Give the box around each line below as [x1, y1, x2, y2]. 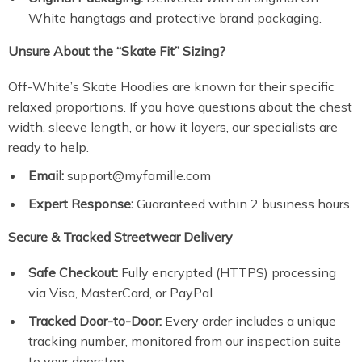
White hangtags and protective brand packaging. [28, 10, 322, 26]
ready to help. [8, 139, 89, 155]
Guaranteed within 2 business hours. [133, 196, 352, 212]
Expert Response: [28, 196, 133, 212]
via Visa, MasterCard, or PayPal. [28, 284, 215, 301]
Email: [28, 167, 64, 183]
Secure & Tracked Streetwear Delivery [8, 229, 233, 245]
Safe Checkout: [28, 264, 118, 280]
